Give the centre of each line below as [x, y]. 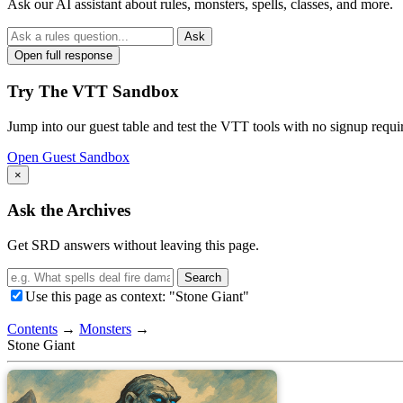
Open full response [63, 56]
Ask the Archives [69, 210]
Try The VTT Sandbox [93, 92]
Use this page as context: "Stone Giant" [137, 297]
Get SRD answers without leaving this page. [133, 246]
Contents [32, 329]
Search [203, 278]
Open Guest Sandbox [68, 157]
